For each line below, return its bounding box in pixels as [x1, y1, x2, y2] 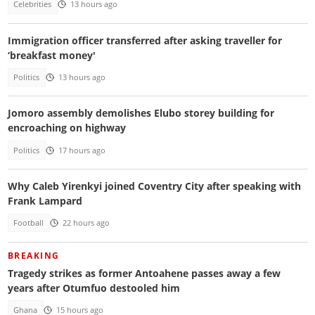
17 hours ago [58, 145, 105, 155]
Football [13, 218, 44, 229]
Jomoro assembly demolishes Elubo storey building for [7, 106, 274, 120]
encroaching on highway [7, 121, 126, 135]
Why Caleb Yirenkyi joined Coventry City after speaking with [7, 179, 301, 193]
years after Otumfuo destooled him [7, 281, 180, 295]
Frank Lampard [7, 194, 82, 208]
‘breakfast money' [7, 48, 96, 62]
